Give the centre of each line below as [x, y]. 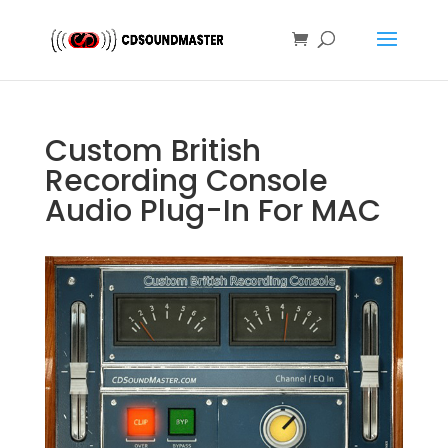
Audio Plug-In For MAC [212, 211]
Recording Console [186, 181]
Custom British [152, 151]
